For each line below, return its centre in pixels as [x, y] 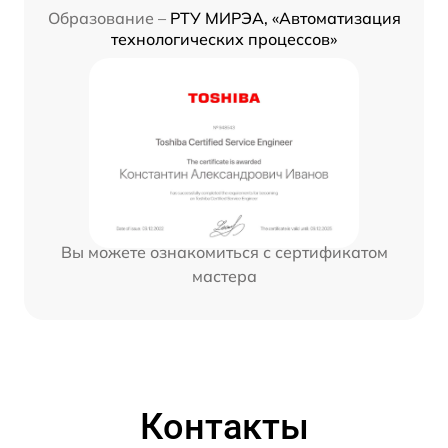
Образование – [106, 18]
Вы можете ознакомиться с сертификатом [224, 252]
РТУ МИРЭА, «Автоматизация [285, 18]
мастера [224, 276]
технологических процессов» [224, 39]
